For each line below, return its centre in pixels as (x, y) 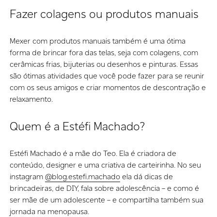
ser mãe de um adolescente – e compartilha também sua (107, 200)
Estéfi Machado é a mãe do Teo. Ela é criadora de (93, 153)
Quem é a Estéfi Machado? (79, 126)
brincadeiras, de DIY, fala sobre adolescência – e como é (104, 188)
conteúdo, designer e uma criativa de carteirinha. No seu (105, 165)
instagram (27, 176)
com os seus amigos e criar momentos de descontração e (108, 87)
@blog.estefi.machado (83, 176)
